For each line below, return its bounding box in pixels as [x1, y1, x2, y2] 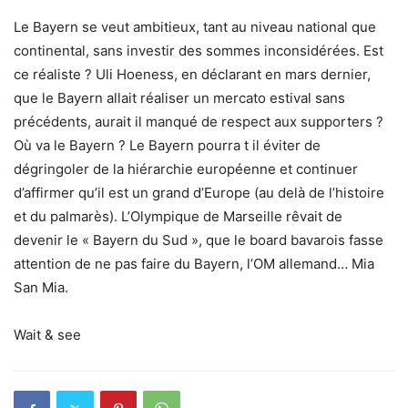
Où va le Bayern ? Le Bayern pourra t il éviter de [14, 137, 321, 154]
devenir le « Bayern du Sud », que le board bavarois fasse [14, 231, 383, 249]
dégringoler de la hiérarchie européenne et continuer [14, 160, 358, 178]
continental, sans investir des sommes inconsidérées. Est [14, 42, 383, 59]
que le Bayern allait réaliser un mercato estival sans [14, 89, 345, 107]
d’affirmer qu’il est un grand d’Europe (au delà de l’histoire [14, 184, 384, 201]
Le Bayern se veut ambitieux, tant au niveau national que [14, 18, 376, 36]
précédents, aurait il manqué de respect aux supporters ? [14, 113, 383, 130]
